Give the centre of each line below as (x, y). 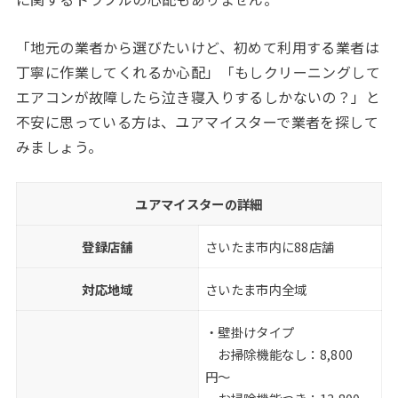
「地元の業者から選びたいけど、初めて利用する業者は (197, 48)
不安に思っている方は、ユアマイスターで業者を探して (197, 122)
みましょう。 (59, 147)
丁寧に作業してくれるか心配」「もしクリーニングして (198, 72)
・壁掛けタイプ (250, 331)
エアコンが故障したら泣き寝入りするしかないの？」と (198, 97)
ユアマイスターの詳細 (199, 203)
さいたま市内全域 (256, 289)
